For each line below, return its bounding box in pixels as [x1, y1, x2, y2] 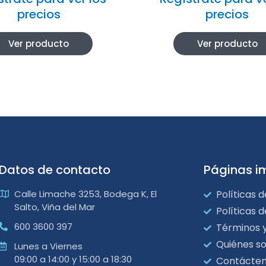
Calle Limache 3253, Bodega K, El [14, 187, 157, 200]
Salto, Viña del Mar [14, 200, 95, 213]
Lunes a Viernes [14, 239, 83, 252]
